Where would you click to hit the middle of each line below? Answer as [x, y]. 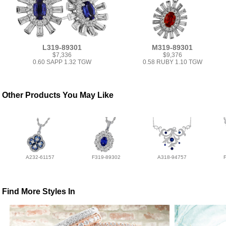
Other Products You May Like [58, 95]
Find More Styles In [39, 192]
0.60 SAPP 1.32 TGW [62, 62]
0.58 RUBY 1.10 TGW [172, 62]
